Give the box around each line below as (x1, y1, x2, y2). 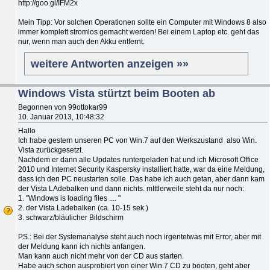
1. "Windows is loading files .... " (18, 193, 121, 202)
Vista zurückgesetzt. (18, 145, 83, 154)
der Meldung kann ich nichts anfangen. (18, 242, 145, 251)
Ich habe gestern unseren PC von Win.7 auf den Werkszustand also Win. (18, 136, 257, 145)
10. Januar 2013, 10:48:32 (18, 112, 104, 121)
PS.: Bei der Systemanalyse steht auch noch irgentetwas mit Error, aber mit (18, 232, 261, 241)
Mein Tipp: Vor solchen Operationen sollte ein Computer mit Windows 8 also (18, 17, 266, 27)
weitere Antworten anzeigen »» (31, 57, 189, 70)
